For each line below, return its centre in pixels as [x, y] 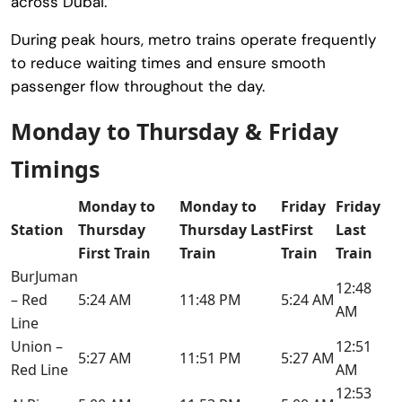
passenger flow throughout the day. [138, 86]
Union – [37, 346]
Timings [55, 168]
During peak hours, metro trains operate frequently [193, 39]
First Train [114, 253]
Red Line [39, 369]
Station [37, 229]
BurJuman [44, 276]
